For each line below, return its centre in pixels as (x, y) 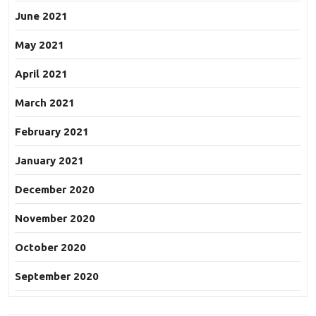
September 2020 (57, 276)
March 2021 (45, 103)
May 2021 (39, 45)
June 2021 (41, 16)
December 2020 (55, 190)
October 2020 (50, 248)
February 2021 (52, 132)
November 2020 (55, 219)
